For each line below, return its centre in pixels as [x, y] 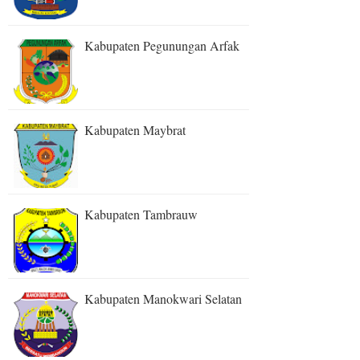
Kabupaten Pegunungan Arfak [162, 45]
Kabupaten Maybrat [135, 129]
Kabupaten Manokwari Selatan [163, 298]
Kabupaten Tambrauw [141, 214]
